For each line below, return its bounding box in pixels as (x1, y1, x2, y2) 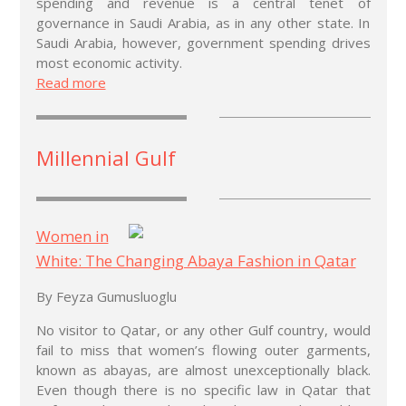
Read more (35, 72, 106, 92)
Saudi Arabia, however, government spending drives (35, 33, 371, 52)
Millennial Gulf (35, 143, 176, 171)
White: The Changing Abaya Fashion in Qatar (35, 249, 356, 271)
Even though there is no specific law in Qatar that (35, 380, 371, 399)
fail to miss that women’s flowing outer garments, (35, 340, 371, 359)
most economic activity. (35, 53, 186, 72)
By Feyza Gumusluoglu (35, 286, 177, 305)
